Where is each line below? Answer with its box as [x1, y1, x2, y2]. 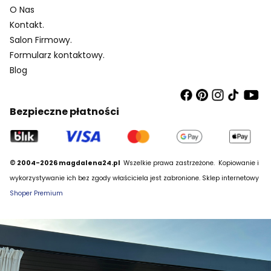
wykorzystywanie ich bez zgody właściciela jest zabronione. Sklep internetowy [10, 173, 259, 183]
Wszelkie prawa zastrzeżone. [122, 158, 217, 168]
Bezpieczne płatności [10, 105, 119, 119]
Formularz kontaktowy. [10, 49, 105, 62]
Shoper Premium [10, 188, 63, 198]
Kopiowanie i [217, 158, 259, 168]
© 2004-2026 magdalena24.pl [10, 158, 122, 168]
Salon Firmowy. [10, 34, 72, 47]
